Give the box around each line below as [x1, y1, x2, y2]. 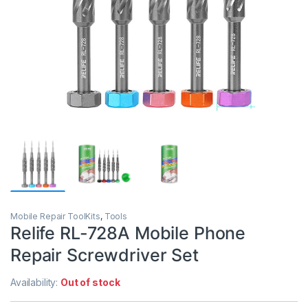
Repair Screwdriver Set [10, 244, 199, 265]
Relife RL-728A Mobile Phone [10, 222, 246, 243]
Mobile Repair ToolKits [10, 210, 100, 221]
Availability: [10, 276, 61, 288]
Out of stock [60, 276, 120, 288]
